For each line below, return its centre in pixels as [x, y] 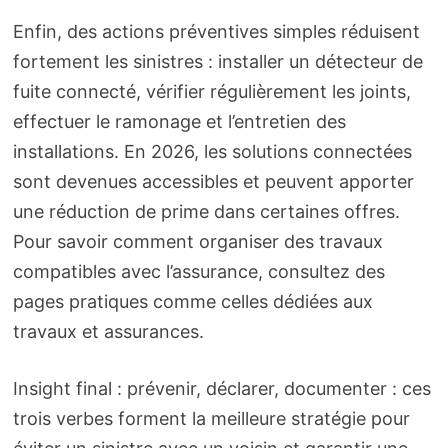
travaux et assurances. [108, 332]
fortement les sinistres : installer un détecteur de [217, 62]
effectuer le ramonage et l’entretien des [179, 122]
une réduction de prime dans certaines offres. [206, 212]
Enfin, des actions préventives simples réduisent [216, 32]
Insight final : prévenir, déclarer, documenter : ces [221, 389]
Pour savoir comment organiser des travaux [197, 242]
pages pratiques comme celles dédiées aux [192, 302]
